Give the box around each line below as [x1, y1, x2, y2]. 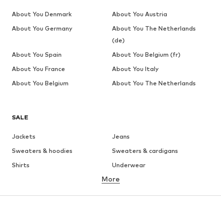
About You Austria [111, 10, 167, 18]
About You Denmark [12, 10, 72, 18]
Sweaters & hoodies [12, 147, 73, 155]
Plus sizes [111, 204, 140, 212]
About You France [12, 65, 65, 73]
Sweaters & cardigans [111, 147, 178, 155]
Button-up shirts [111, 176, 162, 184]
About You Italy [111, 65, 159, 73]
